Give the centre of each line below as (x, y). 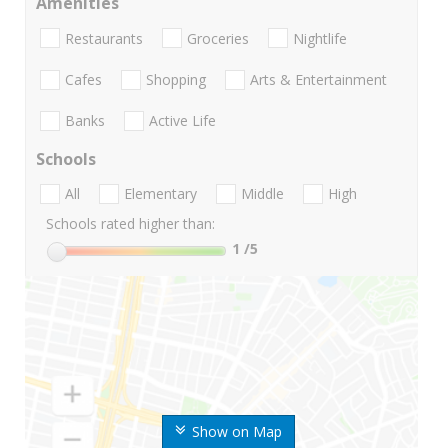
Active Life (182, 121)
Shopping (176, 79)
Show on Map (236, 432)
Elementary (160, 194)
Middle (262, 194)
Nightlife (320, 38)
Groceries (218, 38)
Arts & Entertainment (318, 79)
